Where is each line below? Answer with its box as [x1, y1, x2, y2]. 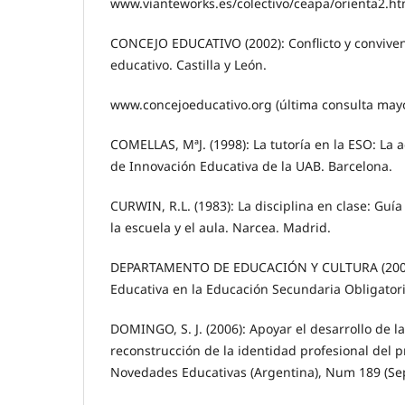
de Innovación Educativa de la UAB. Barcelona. [110, 156, 392, 174]
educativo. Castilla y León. [110, 55, 267, 73]
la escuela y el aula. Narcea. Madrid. [110, 218, 331, 236]
